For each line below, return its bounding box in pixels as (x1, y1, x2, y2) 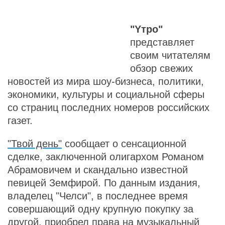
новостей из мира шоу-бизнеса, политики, (8, 76, 204, 87)
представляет (130, 37, 194, 48)
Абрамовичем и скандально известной (8, 164, 188, 175)
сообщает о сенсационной (62, 138, 186, 149)
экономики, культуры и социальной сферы (8, 89, 204, 100)
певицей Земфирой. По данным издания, (8, 177, 200, 188)
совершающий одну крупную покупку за (8, 203, 193, 214)
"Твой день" (8, 138, 62, 149)
